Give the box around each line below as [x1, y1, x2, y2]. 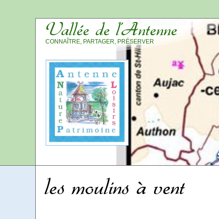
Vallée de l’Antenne [45, 20, 177, 39]
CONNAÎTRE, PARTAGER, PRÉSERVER [45, 38, 154, 45]
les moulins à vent [44, 175, 185, 199]
